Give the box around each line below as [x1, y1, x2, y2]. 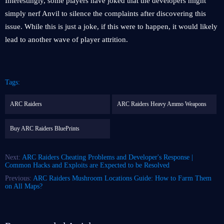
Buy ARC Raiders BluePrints [10, 125, 79, 132]
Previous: [5, 174, 33, 182]
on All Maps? [5, 182, 42, 190]
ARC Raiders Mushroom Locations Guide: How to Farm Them [33, 174, 211, 182]
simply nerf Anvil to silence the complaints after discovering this [5, 9, 206, 17]
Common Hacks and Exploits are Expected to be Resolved [5, 161, 169, 169]
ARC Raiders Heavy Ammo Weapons [116, 100, 206, 107]
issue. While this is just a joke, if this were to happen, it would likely [5, 22, 217, 30]
